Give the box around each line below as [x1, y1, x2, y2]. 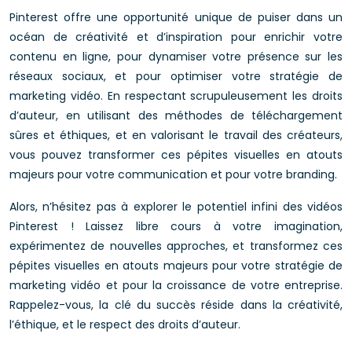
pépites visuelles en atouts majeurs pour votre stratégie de [9, 258, 343, 273]
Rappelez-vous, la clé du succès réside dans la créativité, [9, 297, 343, 313]
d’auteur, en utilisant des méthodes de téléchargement [9, 108, 343, 123]
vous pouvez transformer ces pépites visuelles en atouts [9, 147, 343, 163]
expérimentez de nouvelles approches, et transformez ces [9, 238, 343, 254]
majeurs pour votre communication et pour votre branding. [9, 167, 337, 182]
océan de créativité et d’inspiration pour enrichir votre [9, 29, 343, 45]
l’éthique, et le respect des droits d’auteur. [9, 317, 240, 332]
